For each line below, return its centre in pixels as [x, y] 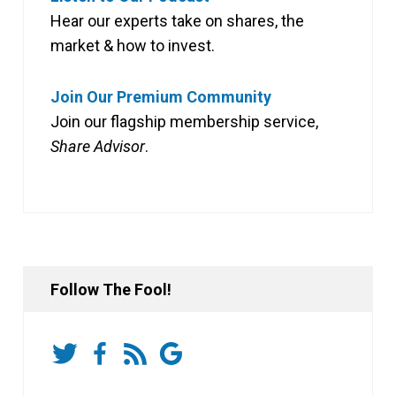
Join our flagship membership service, [184, 121]
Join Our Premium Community [161, 96]
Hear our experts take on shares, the [177, 20]
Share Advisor [98, 146]
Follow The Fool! [111, 289]
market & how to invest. [133, 45]
